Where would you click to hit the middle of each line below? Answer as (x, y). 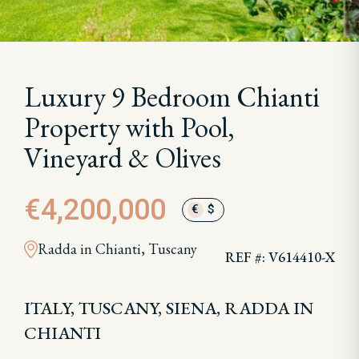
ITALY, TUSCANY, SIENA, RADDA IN (169, 308)
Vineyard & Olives (123, 157)
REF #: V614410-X (280, 257)
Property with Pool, (129, 127)
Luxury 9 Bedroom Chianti (172, 97)
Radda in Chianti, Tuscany (117, 249)
